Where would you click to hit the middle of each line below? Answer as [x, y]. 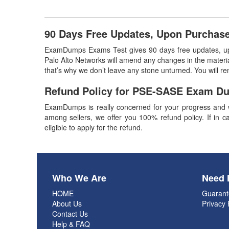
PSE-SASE [159, 91]
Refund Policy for [88, 91]
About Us [67, 203]
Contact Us [70, 214]
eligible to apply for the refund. [94, 127]
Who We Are [79, 178]
